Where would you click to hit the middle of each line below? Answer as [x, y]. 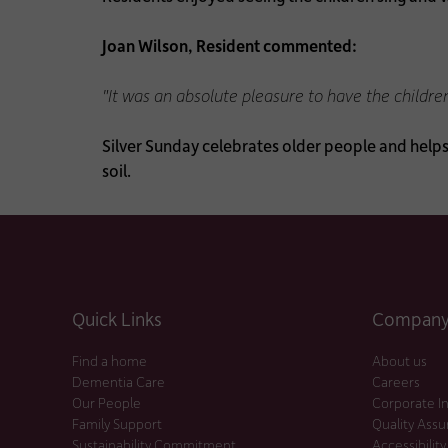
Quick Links [117, 318]
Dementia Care [118, 381]
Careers [396, 381]
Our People [106, 402]
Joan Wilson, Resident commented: [229, 45]
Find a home [109, 360]
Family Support [117, 423]
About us [399, 360]
